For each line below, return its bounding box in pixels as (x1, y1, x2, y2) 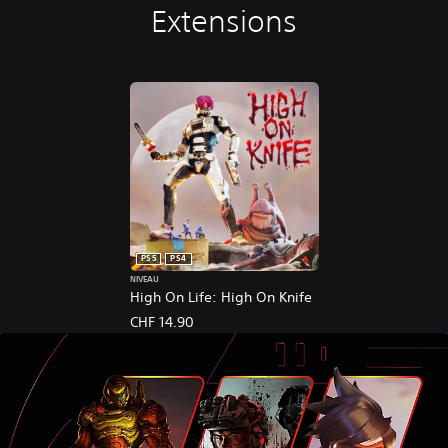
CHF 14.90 (129, 312, 194, 331)
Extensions (150, 3, 298, 39)
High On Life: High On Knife (129, 287, 312, 306)
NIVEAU (129, 273, 159, 286)
